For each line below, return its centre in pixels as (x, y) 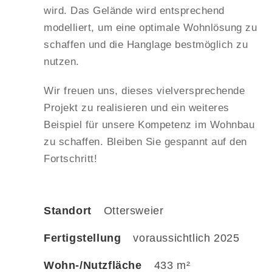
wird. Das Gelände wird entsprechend (134, 11)
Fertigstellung (83, 238)
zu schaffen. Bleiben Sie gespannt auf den (145, 142)
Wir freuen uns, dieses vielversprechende (144, 91)
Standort (68, 211)
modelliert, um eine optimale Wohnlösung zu (150, 28)
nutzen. (62, 62)
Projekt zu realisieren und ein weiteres (137, 108)
